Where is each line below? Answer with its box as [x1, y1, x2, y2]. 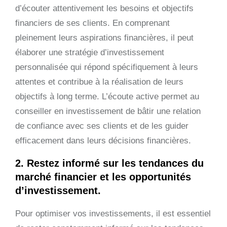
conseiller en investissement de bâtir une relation [15, 106, 201, 116]
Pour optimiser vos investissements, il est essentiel [15, 208, 211, 218]
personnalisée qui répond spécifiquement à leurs [15, 62, 198, 72]
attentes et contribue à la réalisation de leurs [15, 77, 183, 87]
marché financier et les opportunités [15, 171, 191, 182]
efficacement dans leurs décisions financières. [15, 135, 191, 145]
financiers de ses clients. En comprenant [15, 18, 170, 28]
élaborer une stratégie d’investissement [15, 47, 164, 57]
